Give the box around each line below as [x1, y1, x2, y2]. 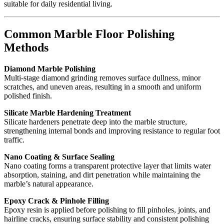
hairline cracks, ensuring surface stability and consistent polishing [4, 214, 209, 223]
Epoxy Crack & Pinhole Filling [4, 196, 109, 205]
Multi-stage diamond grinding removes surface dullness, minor [4, 73, 200, 82]
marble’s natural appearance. [4, 179, 93, 188]
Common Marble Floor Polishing [4, 27, 174, 40]
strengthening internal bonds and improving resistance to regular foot [4, 126, 220, 135]
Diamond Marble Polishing [4, 64, 95, 73]
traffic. [4, 135, 24, 144]
